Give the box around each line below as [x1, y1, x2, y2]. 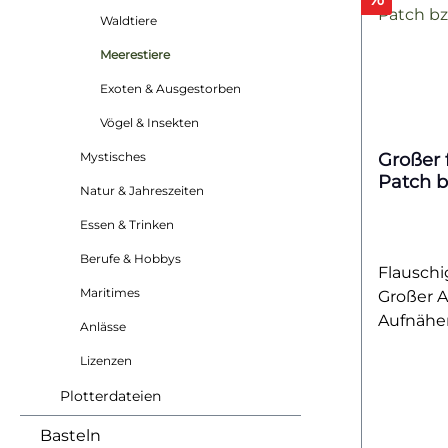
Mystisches [80, 149, 146, 164]
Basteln [40, 426, 101, 445]
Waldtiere [100, 13, 157, 28]
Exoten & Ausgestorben [100, 81, 241, 96]
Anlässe [80, 319, 126, 334]
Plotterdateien [60, 387, 161, 405]
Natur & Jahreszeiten [80, 183, 204, 198]
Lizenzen [80, 353, 132, 368]
